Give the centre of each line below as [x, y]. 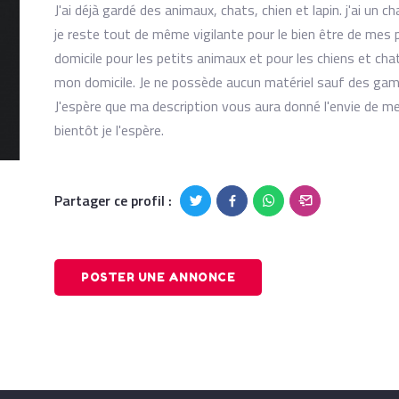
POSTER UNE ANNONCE [158, 277]
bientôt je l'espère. [109, 130]
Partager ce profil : [113, 200]
